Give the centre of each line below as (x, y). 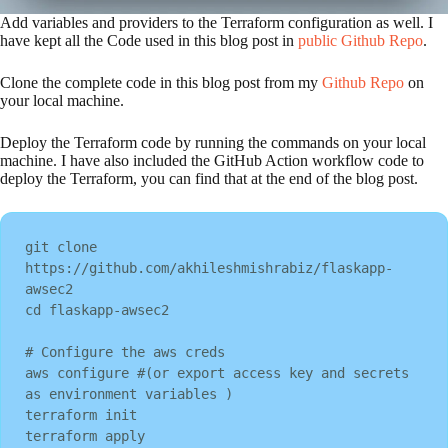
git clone (61, 246)
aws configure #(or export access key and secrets (217, 372)
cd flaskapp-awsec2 (97, 309)
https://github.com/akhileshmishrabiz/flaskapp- (209, 267)
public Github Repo (358, 40)
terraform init (81, 414)
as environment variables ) (129, 393)
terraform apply (85, 435)
